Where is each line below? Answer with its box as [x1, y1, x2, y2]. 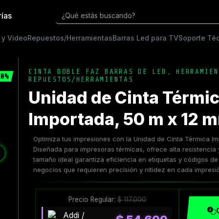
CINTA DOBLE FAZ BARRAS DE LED [28, 67, 167, 76]
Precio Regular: [68, 196, 117, 204]
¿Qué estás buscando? [62, 11, 136, 20]
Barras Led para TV [112, 34, 178, 42]
